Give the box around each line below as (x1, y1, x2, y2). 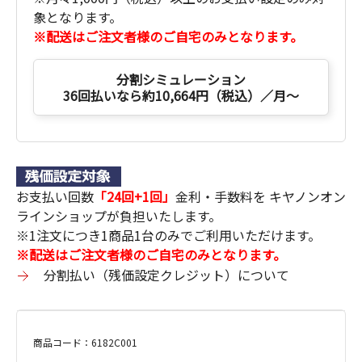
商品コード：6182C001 (33, 335, 137, 350)
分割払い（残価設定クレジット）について (44, 265, 289, 285)
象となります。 (33, 7, 122, 27)
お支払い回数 (16, 187, 94, 207)
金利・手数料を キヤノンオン (175, 187, 346, 207)
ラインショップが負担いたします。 (16, 206, 221, 226)
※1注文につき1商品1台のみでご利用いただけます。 (16, 225, 321, 246)
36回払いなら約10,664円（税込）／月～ (63, 86, 299, 106)
